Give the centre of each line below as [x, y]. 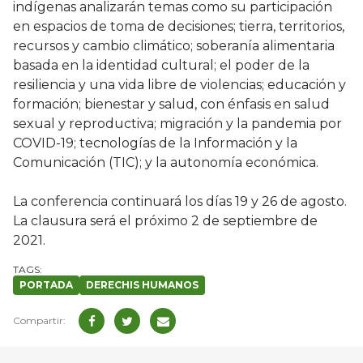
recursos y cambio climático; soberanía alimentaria [174, 46]
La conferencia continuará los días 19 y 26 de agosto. [180, 202]
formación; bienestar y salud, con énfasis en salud [171, 105]
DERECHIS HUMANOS [142, 285]
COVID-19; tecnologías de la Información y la [155, 143]
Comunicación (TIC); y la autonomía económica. [166, 163]
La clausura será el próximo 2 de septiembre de [165, 221]
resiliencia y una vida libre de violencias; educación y [179, 85]
